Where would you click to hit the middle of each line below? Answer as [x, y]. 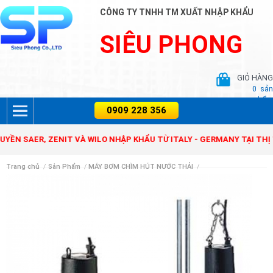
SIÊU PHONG [172, 45]
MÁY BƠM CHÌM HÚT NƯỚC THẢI [141, 167]
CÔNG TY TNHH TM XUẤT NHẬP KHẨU [177, 12]
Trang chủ [23, 167]
